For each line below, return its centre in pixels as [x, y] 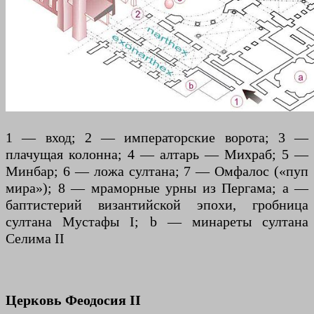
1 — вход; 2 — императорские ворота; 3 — [157, 137]
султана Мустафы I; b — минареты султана [157, 221]
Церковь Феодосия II [73, 300]
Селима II [35, 238]
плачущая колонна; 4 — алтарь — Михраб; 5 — [157, 154]
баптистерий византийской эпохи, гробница [157, 204]
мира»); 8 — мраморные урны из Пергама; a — [157, 187]
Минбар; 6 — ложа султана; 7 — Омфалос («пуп [157, 171]
